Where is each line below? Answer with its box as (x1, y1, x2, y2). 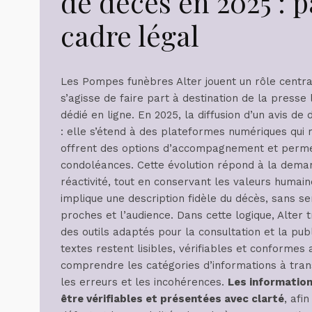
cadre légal (61, 16, 199, 54)
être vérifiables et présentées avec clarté (61, 292, 284, 305)
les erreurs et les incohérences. (61, 275, 228, 288)
